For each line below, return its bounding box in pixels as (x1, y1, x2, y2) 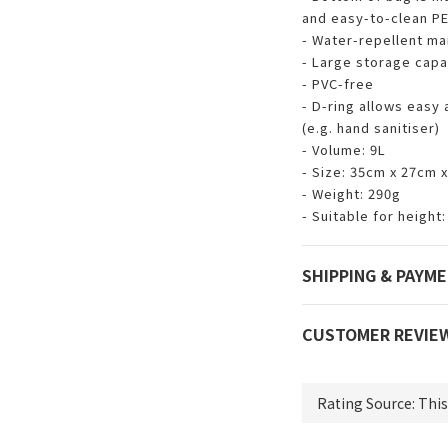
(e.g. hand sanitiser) (301, 118, 440, 137)
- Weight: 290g (301, 184, 401, 203)
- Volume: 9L (301, 140, 390, 159)
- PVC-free (301, 74, 378, 93)
